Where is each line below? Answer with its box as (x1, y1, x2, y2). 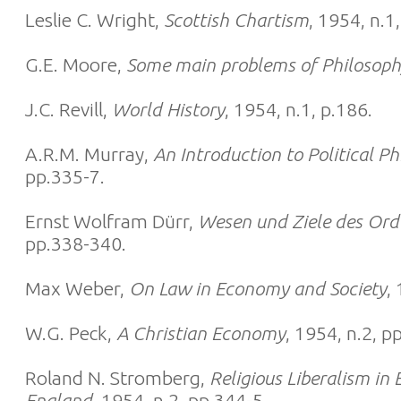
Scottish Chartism (164, 9, 309, 30)
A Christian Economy (116, 322, 286, 344)
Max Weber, (25, 277, 129, 299)
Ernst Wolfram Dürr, (25, 210, 198, 232)
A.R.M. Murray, (25, 143, 153, 165)
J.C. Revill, (25, 98, 112, 120)
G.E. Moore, (25, 54, 126, 75)
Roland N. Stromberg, (25, 367, 209, 388)
